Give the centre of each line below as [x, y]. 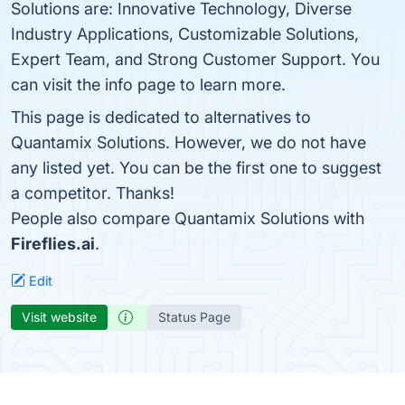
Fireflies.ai [53, 244]
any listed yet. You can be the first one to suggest [196, 168]
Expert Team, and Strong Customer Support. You [195, 59]
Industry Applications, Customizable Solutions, [185, 34]
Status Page [194, 317]
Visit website [59, 317]
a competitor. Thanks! [93, 193]
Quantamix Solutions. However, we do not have [188, 142]
